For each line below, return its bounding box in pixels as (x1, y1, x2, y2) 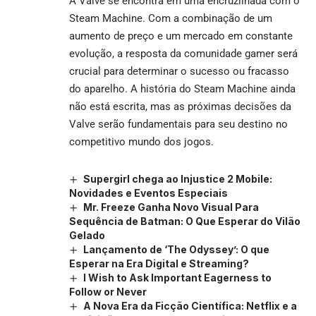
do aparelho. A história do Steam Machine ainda (69, 82, 296, 95)
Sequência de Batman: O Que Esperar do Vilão (69, 214, 300, 227)
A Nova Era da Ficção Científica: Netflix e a (83, 300, 297, 312)
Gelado (69, 229, 105, 241)
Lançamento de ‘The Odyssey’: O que (83, 243, 269, 255)
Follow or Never (69, 286, 147, 298)
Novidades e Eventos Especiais (69, 186, 228, 199)
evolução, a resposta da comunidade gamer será (69, 47, 298, 60)
